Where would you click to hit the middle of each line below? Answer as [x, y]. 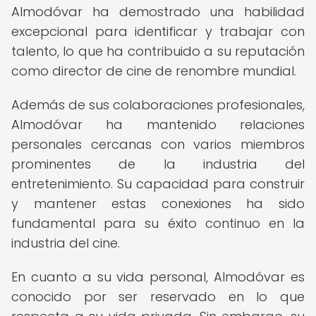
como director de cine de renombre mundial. [154, 71]
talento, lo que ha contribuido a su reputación [158, 51]
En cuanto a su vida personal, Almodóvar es [158, 277]
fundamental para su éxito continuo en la [158, 223]
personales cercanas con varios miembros [158, 144]
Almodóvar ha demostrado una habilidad [158, 12]
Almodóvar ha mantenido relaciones [158, 124]
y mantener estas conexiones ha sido [158, 203]
